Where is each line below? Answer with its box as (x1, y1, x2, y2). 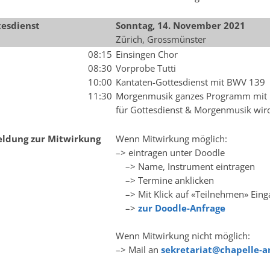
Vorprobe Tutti (115, 62, 176, 74)
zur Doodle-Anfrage (137, 202, 225, 214)
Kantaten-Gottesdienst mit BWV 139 (115, 76, 265, 88)
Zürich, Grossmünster (115, 33, 206, 45)
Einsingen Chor (115, 48, 178, 60)
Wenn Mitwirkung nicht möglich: (115, 230, 250, 242)
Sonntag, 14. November (115, 19, 221, 31)
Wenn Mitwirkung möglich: (115, 133, 227, 145)
